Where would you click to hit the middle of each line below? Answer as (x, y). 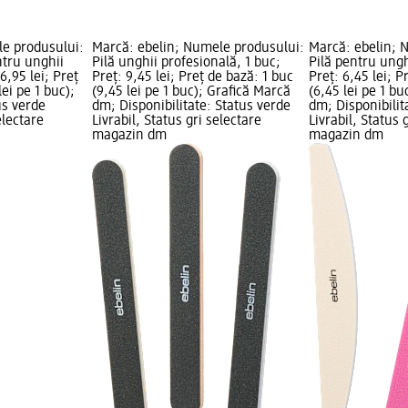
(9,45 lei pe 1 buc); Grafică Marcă (191, 92)
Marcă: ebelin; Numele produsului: (198, 49)
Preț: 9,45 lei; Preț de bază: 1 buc (192, 78)
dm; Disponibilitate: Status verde (191, 107)
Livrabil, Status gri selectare (176, 122)
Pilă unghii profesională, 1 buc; (186, 63)
